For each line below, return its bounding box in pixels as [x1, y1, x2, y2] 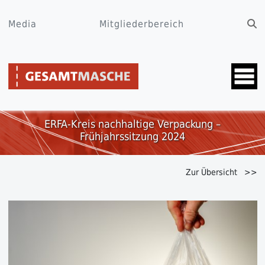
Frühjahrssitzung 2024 [80, 130, 185, 143]
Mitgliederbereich [99, 18, 184, 30]
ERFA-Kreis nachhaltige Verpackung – [44, 118, 221, 131]
